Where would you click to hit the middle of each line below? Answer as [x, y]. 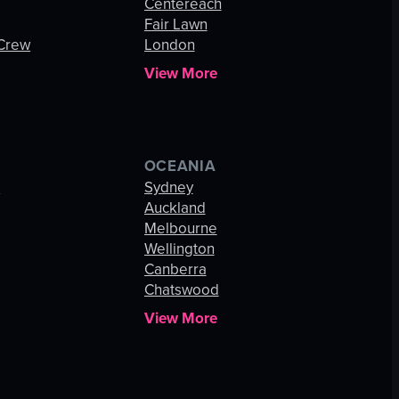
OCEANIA [180, 167]
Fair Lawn [175, 25]
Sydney [168, 188]
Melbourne [180, 229]
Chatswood [181, 290]
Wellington [179, 249]
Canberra [175, 270]
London [169, 45]
